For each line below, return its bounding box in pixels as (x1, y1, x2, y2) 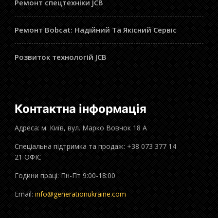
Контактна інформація (15, 101, 146, 116)
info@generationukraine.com (35, 189, 126, 199)
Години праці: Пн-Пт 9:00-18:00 (15, 170, 115, 180)
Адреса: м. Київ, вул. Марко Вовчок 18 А (15, 123, 147, 132)
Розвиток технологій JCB (15, 52, 107, 62)
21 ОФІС (15, 152, 41, 162)
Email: (15, 189, 35, 199)
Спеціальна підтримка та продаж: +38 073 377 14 (15, 141, 176, 151)
